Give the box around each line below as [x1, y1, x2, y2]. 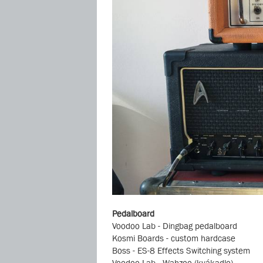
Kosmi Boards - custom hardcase [112, 233, 235, 244]
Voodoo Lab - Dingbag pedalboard [112, 221, 237, 231]
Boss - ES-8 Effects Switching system [112, 245, 250, 256]
